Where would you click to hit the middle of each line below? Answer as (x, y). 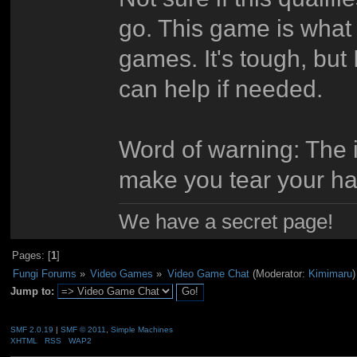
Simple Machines (141, 329)
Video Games (122, 273)
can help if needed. (221, 88)
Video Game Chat (208, 273)
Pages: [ (32, 256)
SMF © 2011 (83, 329)
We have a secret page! (226, 222)
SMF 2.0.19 (31, 329)
